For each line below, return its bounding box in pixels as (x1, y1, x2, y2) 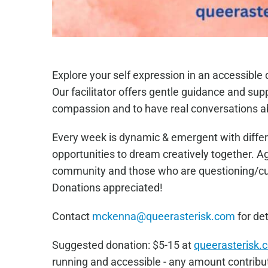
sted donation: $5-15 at (82, 239, 194, 252)
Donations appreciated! (51, 181, 163, 194)
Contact (51, 210, 92, 223)
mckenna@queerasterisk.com (92, 210, 235, 223)
